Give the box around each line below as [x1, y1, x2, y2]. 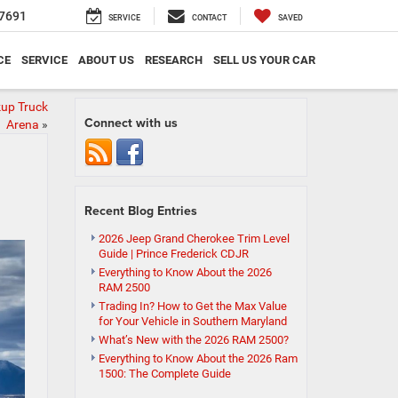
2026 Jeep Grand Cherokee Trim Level [98, 232, 290, 245]
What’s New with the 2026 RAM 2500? [98, 333, 289, 346]
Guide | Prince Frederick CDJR [98, 247, 249, 260]
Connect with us [84, 114, 178, 131]
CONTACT [192, 13, 227, 23]
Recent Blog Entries [84, 202, 197, 219]
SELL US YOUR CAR [213, 53, 315, 68]
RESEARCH [145, 53, 203, 68]
